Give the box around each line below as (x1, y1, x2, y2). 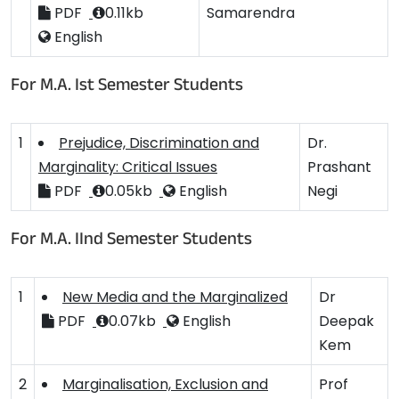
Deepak (319, 311, 374, 331)
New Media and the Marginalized (62, 287, 288, 307)
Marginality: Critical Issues (38, 157, 217, 177)
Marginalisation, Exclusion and (62, 374, 268, 395)
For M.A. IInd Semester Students (11, 226, 252, 256)
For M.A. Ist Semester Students (11, 72, 243, 102)
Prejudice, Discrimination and (59, 133, 259, 153)
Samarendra (207, 3, 295, 23)
